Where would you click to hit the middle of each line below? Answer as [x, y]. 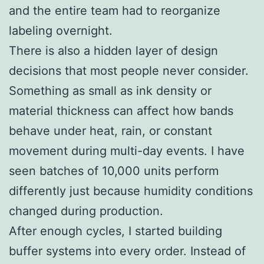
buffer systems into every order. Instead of [127, 251]
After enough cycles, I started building [115, 231]
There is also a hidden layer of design [113, 50]
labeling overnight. [61, 30]
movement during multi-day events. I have [127, 151]
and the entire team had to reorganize [115, 10]
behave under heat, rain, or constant [110, 131]
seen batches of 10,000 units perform [114, 171]
